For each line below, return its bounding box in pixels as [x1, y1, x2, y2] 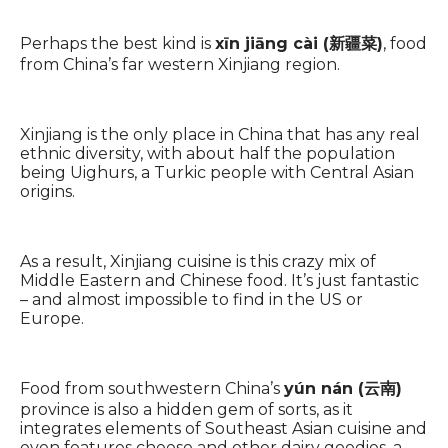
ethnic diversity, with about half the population [20, 143, 395, 163]
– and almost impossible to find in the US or [20, 289, 363, 309]
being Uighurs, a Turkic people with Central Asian [20, 162, 414, 182]
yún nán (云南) [284, 378, 402, 398]
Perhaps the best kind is [20, 33, 215, 53]
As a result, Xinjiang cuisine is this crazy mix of [20, 251, 376, 271]
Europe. [20, 308, 84, 328]
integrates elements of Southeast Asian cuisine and [20, 418, 427, 438]
